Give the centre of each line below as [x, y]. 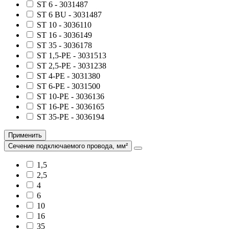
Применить [25, 135]
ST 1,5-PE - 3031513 [72, 55]
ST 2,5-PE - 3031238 [72, 65]
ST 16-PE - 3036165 [71, 106]
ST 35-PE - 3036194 [71, 117]
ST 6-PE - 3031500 [68, 86]
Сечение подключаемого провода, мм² [68, 146]
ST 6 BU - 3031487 [69, 14]
